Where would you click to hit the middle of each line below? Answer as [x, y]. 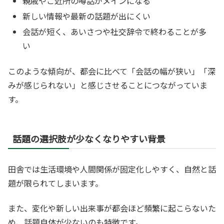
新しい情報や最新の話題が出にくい [87, 16]
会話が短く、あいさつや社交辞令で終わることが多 [115, 32]
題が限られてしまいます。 [55, 183]
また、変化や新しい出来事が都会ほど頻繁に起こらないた [112, 208]
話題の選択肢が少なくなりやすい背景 [89, 138]
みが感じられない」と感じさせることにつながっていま [108, 85]
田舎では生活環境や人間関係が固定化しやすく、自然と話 [112, 169]
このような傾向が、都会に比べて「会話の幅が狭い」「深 [112, 71]
